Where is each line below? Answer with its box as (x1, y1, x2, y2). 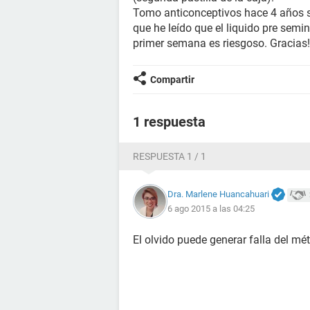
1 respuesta (133, 113, 206, 130)
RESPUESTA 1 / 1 (133, 151, 206, 162)
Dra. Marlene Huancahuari (167, 188, 269, 199)
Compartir (150, 74, 194, 85)
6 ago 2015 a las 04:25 (167, 203, 255, 215)
